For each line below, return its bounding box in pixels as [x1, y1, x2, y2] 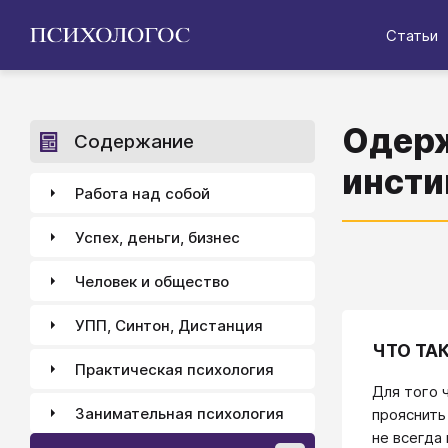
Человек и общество [75, 271, 229, 291]
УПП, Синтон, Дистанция [75, 315, 263, 335]
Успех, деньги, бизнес [75, 227, 240, 247]
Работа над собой [75, 183, 210, 203]
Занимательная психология [75, 403, 284, 423]
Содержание [74, 130, 194, 153]
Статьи [386, 25, 438, 45]
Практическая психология [75, 359, 274, 379]
